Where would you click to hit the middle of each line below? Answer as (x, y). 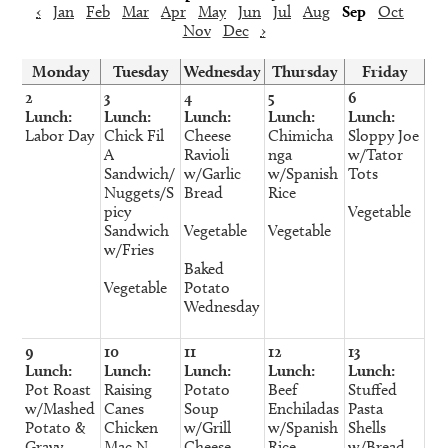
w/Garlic (213, 173)
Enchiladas (304, 408)
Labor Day (60, 135)
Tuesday (140, 71)
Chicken (131, 427)
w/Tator (376, 154)
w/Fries (129, 249)
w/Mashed (60, 408)
